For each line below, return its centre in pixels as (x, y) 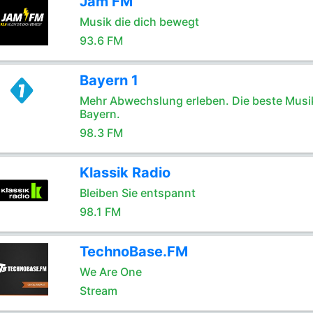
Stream (98, 291)
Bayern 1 (109, 80)
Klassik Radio (125, 173)
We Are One (110, 272)
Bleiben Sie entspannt (137, 193)
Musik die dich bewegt (139, 22)
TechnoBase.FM (133, 252)
